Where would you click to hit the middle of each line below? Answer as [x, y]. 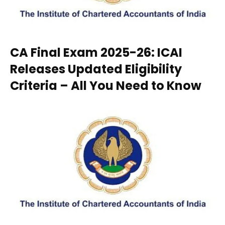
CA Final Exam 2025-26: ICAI [96, 52]
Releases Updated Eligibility [96, 69]
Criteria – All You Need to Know [106, 85]
